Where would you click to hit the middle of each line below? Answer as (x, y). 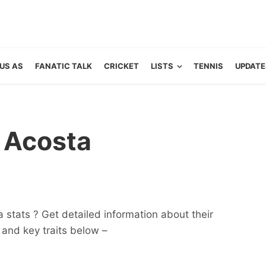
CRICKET (121, 66)
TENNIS (208, 66)
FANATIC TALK (63, 66)
